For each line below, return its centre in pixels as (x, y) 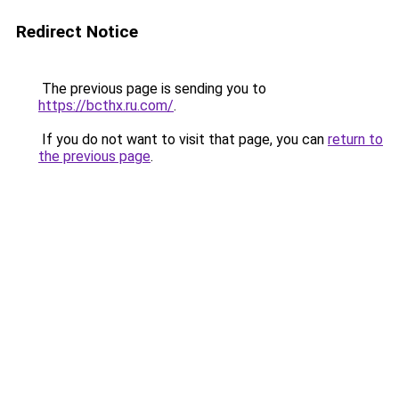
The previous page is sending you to (152, 89)
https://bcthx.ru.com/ (106, 106)
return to (355, 139)
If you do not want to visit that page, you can (183, 139)
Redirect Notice (77, 32)
